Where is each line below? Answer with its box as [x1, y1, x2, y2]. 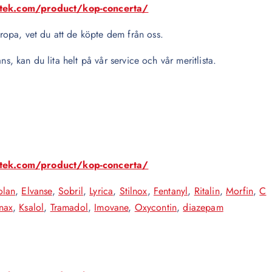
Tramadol [50, 200, 88, 214]
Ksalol [19, 200, 44, 214]
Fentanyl [153, 184, 188, 198]
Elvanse [21, 184, 52, 198]
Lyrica [89, 184, 114, 198]
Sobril [58, 184, 83, 198]
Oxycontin [134, 200, 177, 214]
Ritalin [194, 184, 220, 198]
